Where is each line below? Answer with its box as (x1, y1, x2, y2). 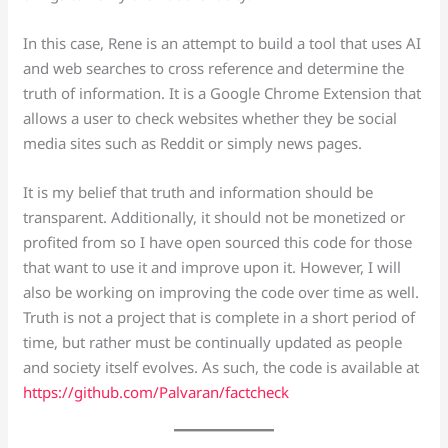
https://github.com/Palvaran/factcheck (23, 382, 290, 403)
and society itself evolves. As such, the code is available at (23, 357, 420, 378)
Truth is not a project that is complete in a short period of (23, 307, 416, 328)
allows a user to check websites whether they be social (23, 108, 398, 129)
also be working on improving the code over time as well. (23, 282, 420, 303)
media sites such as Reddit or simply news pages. (23, 133, 363, 154)
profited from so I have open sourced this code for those (23, 232, 413, 253)
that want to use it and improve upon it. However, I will (23, 257, 402, 278)
